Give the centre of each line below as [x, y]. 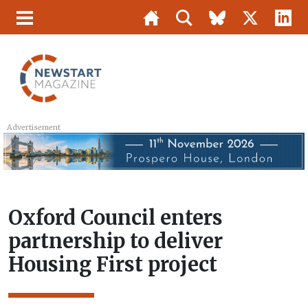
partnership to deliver [115, 242]
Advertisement [34, 128]
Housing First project [113, 265]
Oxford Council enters [115, 218]
